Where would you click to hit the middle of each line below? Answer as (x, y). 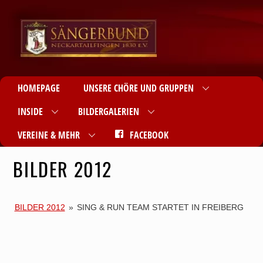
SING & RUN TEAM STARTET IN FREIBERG (160, 208)
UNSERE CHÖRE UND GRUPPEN (139, 88)
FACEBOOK (148, 135)
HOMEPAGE (39, 88)
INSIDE (30, 112)
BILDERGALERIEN (109, 112)
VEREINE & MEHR (49, 135)
